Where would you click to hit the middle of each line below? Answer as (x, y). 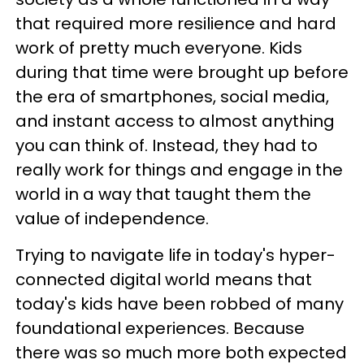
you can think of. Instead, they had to (167, 145)
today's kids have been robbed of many (180, 304)
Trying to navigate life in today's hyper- (175, 255)
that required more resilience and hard (176, 24)
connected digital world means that (164, 279)
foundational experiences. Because (160, 328)
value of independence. (112, 219)
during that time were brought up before (182, 72)
